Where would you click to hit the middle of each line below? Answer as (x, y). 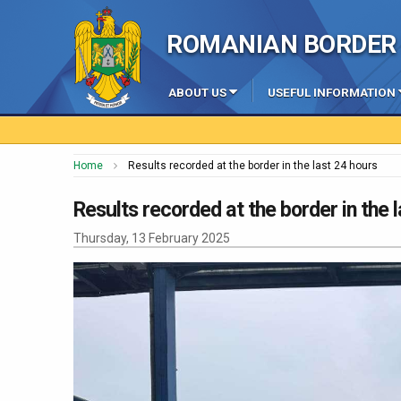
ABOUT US (197, 93)
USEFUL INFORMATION (332, 93)
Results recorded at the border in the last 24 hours (253, 166)
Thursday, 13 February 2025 (152, 238)
